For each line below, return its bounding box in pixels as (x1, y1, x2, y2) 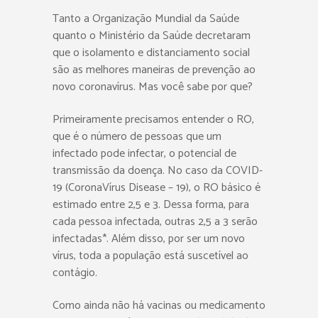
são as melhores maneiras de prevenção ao (53, 60, 256, 79)
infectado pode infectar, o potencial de (53, 144, 236, 163)
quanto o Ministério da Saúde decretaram (53, 26, 251, 45)
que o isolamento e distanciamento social (53, 43, 250, 62)
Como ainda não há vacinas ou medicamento (53, 296, 265, 315)
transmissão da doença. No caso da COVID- (53, 161, 263, 180)
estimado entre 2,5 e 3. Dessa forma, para (53, 195, 249, 214)
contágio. (53, 263, 97, 283)
